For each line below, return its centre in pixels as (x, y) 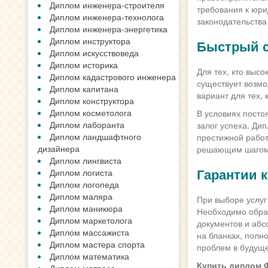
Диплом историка (84, 65)
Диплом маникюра (86, 208)
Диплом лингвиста (86, 160)
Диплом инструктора (90, 41)
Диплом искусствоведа (94, 53)
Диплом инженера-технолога (107, 17)
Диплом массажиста (89, 232)
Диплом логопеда (84, 184)
